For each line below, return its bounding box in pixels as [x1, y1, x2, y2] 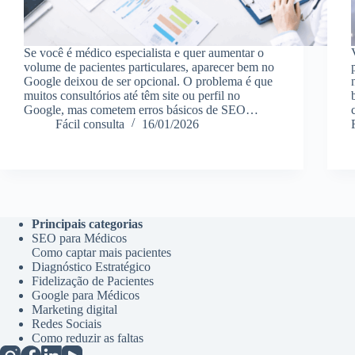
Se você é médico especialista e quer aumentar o [24, 45, 264, 59]
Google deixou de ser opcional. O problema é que [24, 74, 273, 88]
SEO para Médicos [32, 231, 127, 245]
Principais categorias [32, 217, 143, 231]
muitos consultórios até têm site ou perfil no [24, 88, 240, 102]
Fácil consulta [55, 116, 124, 131]
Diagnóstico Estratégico [32, 260, 151, 273]
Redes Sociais [32, 317, 101, 330]
